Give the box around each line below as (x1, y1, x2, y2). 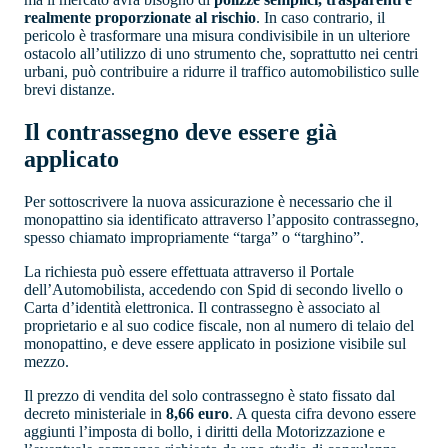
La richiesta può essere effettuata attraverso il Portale (24, 262, 354, 280)
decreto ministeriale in (24, 404, 166, 422)
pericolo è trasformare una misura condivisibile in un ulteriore (24, 26, 410, 44)
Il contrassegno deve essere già (24, 118, 337, 145)
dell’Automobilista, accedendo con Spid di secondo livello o (24, 280, 403, 298)
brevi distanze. (24, 80, 115, 98)
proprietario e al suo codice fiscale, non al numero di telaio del (24, 316, 414, 334)
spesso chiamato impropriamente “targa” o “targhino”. (24, 228, 364, 246)
